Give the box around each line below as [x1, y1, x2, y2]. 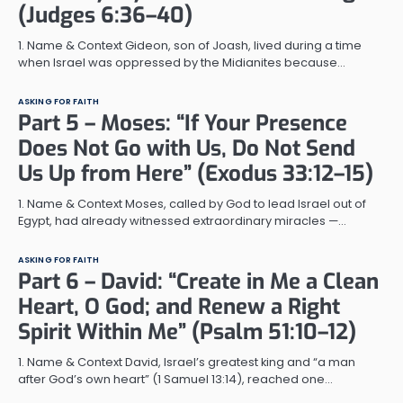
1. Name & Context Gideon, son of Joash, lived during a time [18, 36, 362, 54]
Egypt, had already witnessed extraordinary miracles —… [18, 211, 346, 229]
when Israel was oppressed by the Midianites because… [18, 53, 345, 71]
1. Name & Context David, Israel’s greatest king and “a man [18, 353, 355, 371]
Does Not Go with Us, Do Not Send [18, 133, 355, 163]
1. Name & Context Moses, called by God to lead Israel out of [18, 194, 366, 212]
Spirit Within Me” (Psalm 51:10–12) [18, 317, 356, 346]
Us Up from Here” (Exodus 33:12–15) [18, 158, 373, 188]
